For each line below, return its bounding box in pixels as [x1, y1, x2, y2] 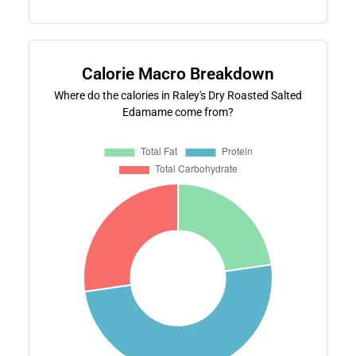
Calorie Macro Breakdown [82, 64, 274, 83]
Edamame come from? [122, 105, 234, 118]
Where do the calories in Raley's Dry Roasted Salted [54, 88, 302, 102]
